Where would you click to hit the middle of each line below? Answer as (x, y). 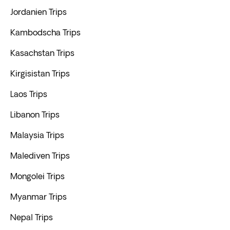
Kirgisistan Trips (40, 73)
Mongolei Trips (37, 176)
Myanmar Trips (39, 196)
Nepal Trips (32, 217)
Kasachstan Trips (42, 53)
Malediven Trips (40, 155)
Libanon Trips (35, 114)
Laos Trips (29, 94)
